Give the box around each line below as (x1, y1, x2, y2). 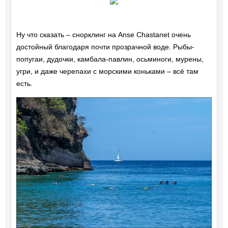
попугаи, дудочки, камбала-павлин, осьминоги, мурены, (16, 55, 204, 64)
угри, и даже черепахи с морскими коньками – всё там (16, 67, 198, 76)
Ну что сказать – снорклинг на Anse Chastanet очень (16, 31, 191, 39)
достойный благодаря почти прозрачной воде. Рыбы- (16, 43, 194, 51)
